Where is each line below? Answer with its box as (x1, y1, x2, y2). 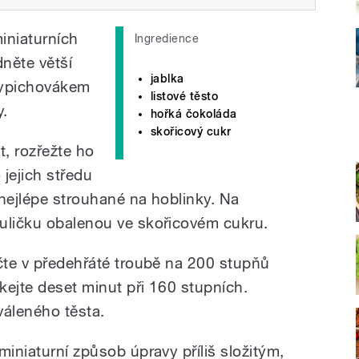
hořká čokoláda (151, 107, 237, 120)
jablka (151, 71, 184, 85)
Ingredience (135, 31, 200, 45)
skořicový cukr (151, 124, 232, 138)
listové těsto (151, 89, 219, 103)
